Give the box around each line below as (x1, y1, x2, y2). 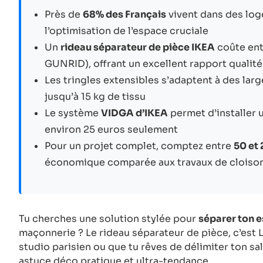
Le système (45, 106, 101, 119)
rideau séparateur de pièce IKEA (60, 41, 215, 53)
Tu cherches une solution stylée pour (19, 212, 198, 225)
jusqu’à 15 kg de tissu (45, 90, 146, 103)
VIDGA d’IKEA (101, 106, 168, 119)
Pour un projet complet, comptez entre (45, 139, 234, 152)
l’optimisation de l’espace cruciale (45, 24, 208, 37)
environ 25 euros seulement (45, 123, 178, 136)
